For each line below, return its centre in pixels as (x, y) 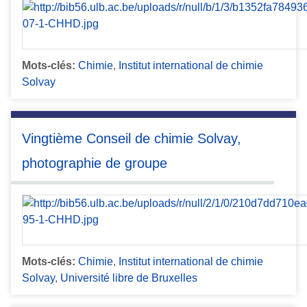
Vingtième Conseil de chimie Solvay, (132, 139)
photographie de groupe (95, 163)
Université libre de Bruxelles (129, 278)
